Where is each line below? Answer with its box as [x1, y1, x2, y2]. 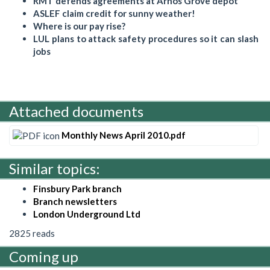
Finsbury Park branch [33, 183, 122, 195]
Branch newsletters [33, 196, 117, 207]
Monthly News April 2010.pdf [61, 129, 186, 140]
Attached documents [9, 102, 143, 120]
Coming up [9, 248, 78, 266]
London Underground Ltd [33, 209, 140, 220]
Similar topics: [9, 160, 100, 178]
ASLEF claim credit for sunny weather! [33, 8, 195, 19]
